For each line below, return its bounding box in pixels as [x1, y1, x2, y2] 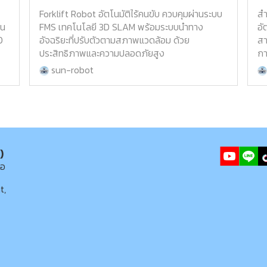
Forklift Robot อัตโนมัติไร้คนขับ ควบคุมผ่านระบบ [39, 7, 223, 21]
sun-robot [49, 63, 94, 77]
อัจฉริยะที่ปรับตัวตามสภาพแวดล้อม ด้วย [39, 33, 190, 48]
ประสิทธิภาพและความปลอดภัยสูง [39, 46, 165, 61]
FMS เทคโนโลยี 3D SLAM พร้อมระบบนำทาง [39, 20, 204, 35]
